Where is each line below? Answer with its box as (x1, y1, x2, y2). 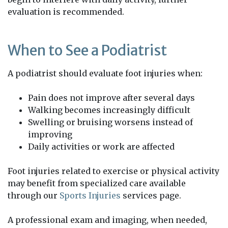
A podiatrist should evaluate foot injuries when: (8, 68, 203, 79)
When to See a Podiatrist (8, 41, 167, 60)
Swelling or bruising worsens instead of (28, 117, 193, 128)
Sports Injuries (60, 190, 121, 201)
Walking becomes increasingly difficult (28, 105, 190, 116)
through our (8, 190, 60, 201)
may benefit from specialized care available (8, 178, 186, 189)
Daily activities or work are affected (28, 141, 175, 152)
